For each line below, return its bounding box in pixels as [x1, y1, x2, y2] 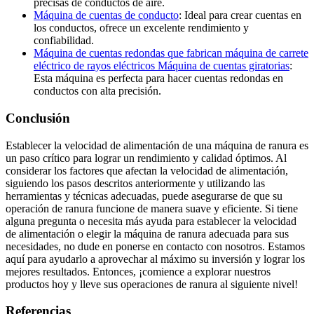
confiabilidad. [34, 34, 94, 47]
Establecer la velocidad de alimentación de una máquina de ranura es [6, 139, 308, 151]
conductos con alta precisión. [34, 85, 161, 97]
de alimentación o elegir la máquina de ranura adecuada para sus [6, 227, 289, 240]
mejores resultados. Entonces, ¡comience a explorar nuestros [6, 265, 271, 278]
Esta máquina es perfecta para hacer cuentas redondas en [34, 72, 283, 85]
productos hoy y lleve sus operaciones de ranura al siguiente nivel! [6, 278, 298, 290]
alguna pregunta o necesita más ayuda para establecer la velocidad [6, 214, 296, 227]
